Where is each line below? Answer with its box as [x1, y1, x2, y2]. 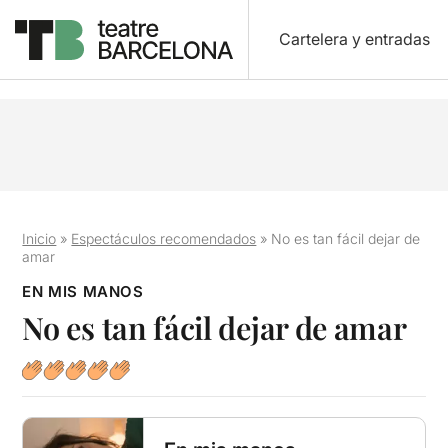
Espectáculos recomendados [71, 230, 257, 247]
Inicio [22, 230, 57, 247]
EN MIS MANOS [22, 282, 144, 301]
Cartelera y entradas [278, 29, 430, 49]
